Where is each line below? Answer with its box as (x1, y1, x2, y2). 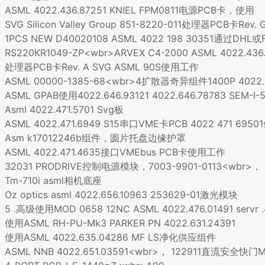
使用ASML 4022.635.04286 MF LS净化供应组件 (5, 231, 216, 243)
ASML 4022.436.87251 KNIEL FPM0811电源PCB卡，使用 (5, 4, 254, 16)
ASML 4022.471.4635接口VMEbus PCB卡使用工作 (5, 146, 225, 158)
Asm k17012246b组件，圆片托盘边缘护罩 (5, 131, 186, 144)
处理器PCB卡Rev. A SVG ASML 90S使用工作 (5, 60, 199, 73)
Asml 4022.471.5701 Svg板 (5, 103, 124, 115)
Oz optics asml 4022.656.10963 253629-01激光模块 (5, 188, 238, 201)
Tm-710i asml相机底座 (5, 174, 102, 186)
